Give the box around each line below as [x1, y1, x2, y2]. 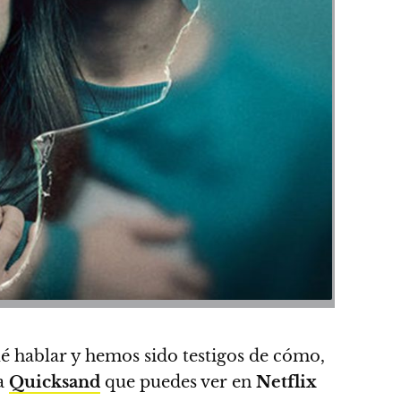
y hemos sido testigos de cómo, [67, 346, 325, 367]
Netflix [256, 372, 317, 393]
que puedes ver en [100, 372, 256, 393]
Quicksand [9, 372, 100, 393]
